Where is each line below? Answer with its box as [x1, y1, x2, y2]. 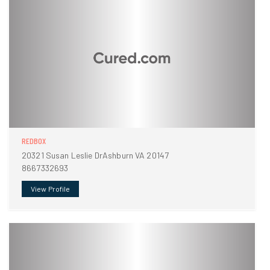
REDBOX [22, 136, 46, 146]
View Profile [31, 184, 71, 193]
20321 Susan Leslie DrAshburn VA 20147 [22, 150, 169, 161]
